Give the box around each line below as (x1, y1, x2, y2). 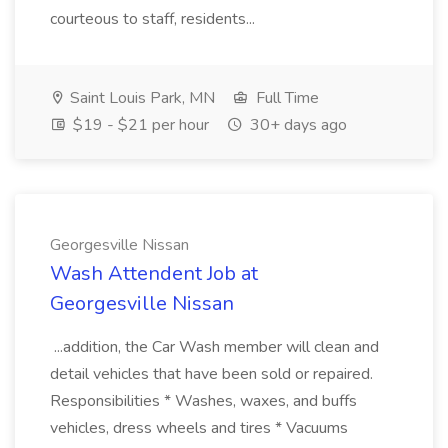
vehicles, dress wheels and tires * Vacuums (50, 417, 348, 439)
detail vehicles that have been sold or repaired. (50, 363, 373, 385)
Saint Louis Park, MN (66, 87, 215, 109)
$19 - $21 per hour (69, 114, 209, 136)
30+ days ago (246, 114, 347, 136)
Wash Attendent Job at (50, 260, 258, 287)
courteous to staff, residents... (50, 8, 259, 30)
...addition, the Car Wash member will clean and (50, 336, 379, 358)
